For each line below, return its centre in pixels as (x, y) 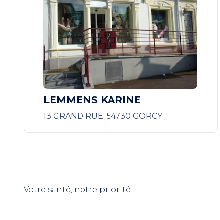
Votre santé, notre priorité (77, 189)
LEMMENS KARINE (92, 100)
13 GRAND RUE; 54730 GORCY (103, 116)
